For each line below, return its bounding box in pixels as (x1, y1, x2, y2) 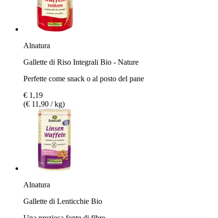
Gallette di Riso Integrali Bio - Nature (23, 57, 139, 66)
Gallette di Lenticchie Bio (23, 197, 102, 205)
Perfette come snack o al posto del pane (23, 74, 144, 83)
